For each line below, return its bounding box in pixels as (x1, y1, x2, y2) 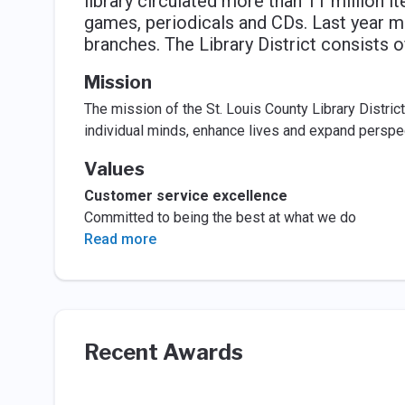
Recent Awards (83, 339, 243, 365)
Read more (83, 231, 156, 248)
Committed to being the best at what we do (83, 209, 356, 226)
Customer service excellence (83, 187, 287, 204)
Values (83, 158, 145, 180)
